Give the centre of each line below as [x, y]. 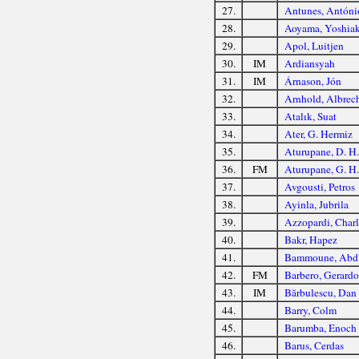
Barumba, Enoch [320, 327]
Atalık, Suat [310, 116]
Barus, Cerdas [314, 345]
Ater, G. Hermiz [318, 133]
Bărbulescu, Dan [320, 292]
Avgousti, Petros [319, 186]
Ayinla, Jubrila [316, 204]
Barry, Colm [310, 310]
